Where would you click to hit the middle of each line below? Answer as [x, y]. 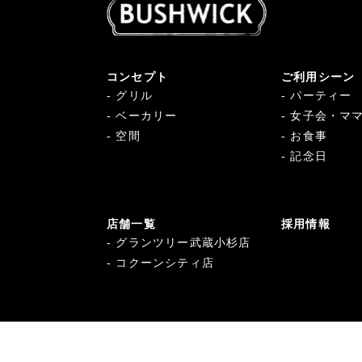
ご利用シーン [318, 76]
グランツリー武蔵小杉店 [183, 242]
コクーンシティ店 [165, 262]
